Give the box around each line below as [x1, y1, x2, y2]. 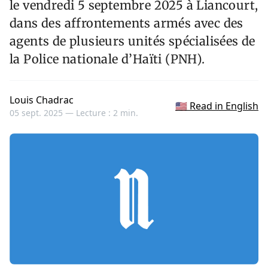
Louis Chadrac [10, 93, 74, 107]
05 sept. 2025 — [10, 107, 76, 119]
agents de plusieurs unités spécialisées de [10, 33, 255, 49]
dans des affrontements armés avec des [10, 16, 243, 31]
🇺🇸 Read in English [175, 99, 258, 113]
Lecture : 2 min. [76, 107, 138, 119]
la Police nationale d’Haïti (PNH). [10, 51, 205, 67]
